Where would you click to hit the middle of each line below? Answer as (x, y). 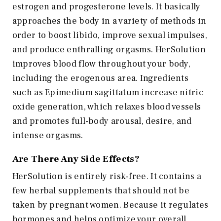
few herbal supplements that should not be (101, 190)
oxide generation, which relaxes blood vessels (107, 107)
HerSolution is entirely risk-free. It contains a (107, 176)
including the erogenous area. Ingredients (100, 78)
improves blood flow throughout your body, (101, 64)
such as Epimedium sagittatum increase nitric (108, 92)
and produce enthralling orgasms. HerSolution (109, 49)
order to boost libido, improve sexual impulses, (110, 35)
